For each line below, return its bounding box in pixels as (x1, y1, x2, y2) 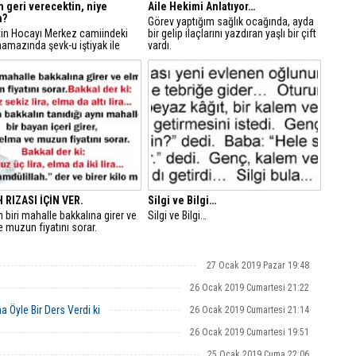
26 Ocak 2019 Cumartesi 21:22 (190, 282, 309, 293)
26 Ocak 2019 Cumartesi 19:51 (190, 327, 309, 338)
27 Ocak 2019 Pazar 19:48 (207, 260, 309, 271)
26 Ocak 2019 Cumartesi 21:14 (190, 304, 309, 315)
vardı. (148, 39, 172, 52)
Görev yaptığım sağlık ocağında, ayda (148, 15, 314, 28)
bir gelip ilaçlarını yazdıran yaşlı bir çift (148, 27, 316, 40)
